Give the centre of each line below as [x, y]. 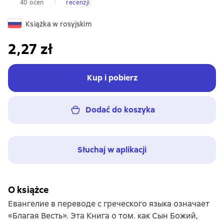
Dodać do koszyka [120, 110]
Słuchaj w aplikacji [112, 150]
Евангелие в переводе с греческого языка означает [109, 204]
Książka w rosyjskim [59, 24]
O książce [28, 190]
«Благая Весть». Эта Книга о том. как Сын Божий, [103, 216]
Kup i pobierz [112, 78]
